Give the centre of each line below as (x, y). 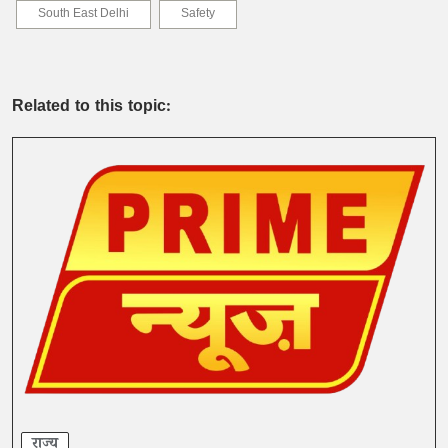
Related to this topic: (91, 108)
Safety (198, 15)
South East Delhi (83, 15)
